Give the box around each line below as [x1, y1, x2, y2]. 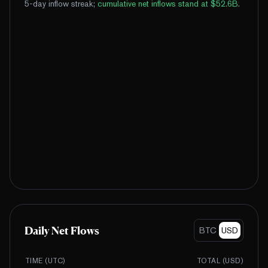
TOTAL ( [196, 257, 226, 266]
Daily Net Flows [25, 224, 99, 237]
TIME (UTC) [25, 257, 65, 266]
